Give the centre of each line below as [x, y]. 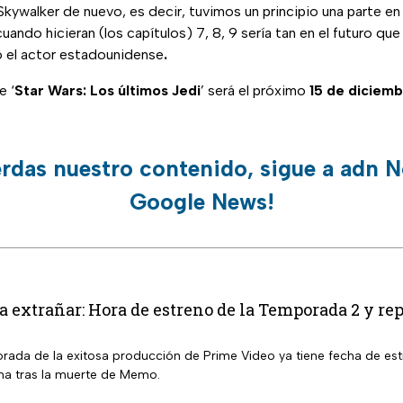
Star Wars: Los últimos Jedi [107, 91]
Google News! [201, 202]
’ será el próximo [255, 91]
